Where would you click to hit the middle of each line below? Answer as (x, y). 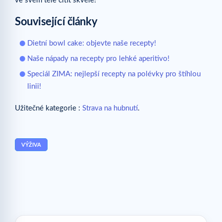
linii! (34, 87)
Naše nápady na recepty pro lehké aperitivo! (98, 59)
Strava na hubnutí (110, 109)
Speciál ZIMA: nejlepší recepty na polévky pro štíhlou (114, 74)
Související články (56, 22)
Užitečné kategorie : (49, 109)
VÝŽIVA (31, 145)
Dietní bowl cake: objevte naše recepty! (92, 44)
